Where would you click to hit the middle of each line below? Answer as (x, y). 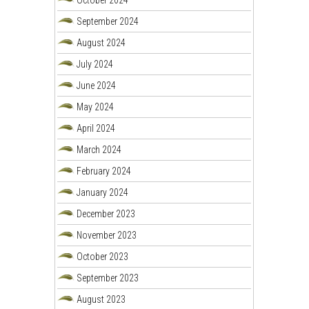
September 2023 (108, 278)
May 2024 (96, 107)
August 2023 (101, 299)
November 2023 (107, 235)
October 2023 (103, 256)
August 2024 (101, 42)
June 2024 (97, 85)
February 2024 (104, 171)
